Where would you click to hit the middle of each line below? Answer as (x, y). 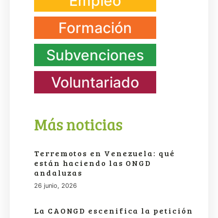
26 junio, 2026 (55, 186)
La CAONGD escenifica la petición (114, 211)
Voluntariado (95, 82)
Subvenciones (95, 55)
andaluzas (59, 173)
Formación (95, 28)
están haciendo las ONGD (93, 163)
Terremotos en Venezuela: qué (105, 153)
